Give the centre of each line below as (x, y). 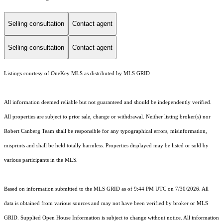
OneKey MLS (67, 74)
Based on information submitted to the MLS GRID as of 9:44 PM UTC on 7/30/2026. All (106, 189)
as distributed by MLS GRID (116, 74)
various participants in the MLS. (41, 160)
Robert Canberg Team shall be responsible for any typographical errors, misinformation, (106, 131)
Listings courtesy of (27, 74)
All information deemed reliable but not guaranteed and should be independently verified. (108, 103)
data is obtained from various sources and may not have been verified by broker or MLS (106, 204)
